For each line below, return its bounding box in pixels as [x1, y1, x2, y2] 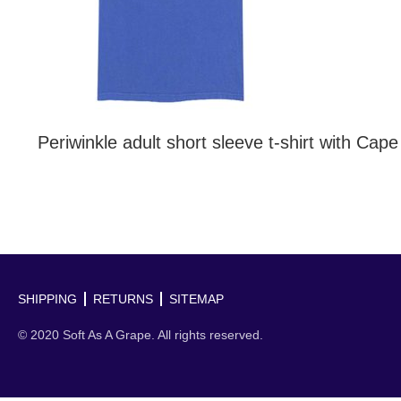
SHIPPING [18, 292, 77, 307]
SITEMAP [169, 292, 224, 307]
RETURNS [93, 292, 153, 307]
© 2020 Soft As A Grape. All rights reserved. [18, 328, 263, 343]
